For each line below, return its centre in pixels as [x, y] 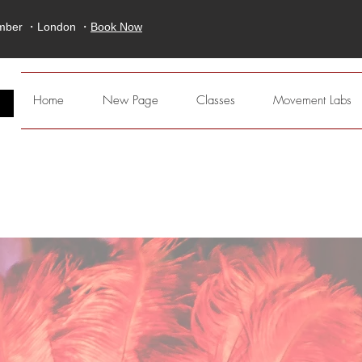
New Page [130, 100]
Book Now [116, 27]
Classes [216, 100]
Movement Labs [312, 100]
